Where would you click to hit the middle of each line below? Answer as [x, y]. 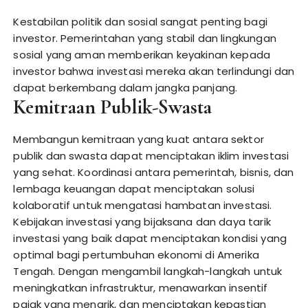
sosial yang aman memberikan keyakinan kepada [142, 55]
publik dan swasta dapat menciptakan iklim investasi [151, 156]
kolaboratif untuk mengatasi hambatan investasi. [143, 205]
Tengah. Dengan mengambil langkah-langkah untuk [148, 271]
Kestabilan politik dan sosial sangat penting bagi [140, 22]
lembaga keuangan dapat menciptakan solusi [134, 189]
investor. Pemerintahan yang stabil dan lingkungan [145, 38]
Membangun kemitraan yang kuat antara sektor [139, 139]
